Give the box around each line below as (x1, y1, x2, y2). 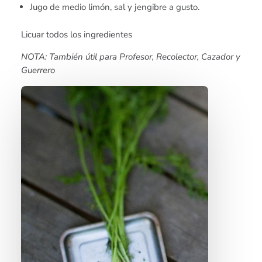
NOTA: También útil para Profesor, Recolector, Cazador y (21, 50, 241, 63)
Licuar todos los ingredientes (21, 28, 133, 40)
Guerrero (21, 64, 56, 76)
